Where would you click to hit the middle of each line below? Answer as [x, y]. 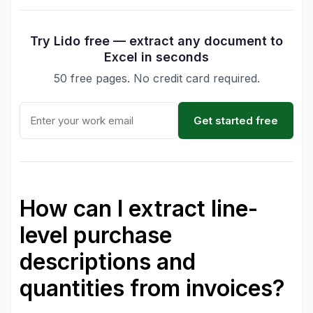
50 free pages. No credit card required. [156, 78]
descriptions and [108, 262]
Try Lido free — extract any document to [156, 41]
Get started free [236, 121]
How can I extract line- [139, 209]
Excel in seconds [156, 57]
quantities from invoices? [152, 288]
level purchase [96, 235]
